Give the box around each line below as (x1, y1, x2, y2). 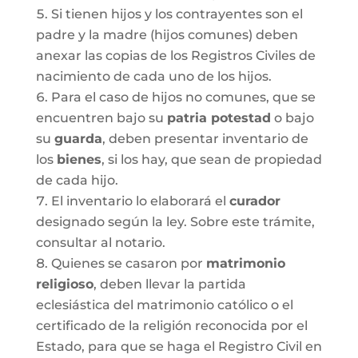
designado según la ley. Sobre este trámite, (35, 214, 315, 229)
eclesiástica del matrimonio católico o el (35, 297, 293, 312)
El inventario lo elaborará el (50, 193, 229, 209)
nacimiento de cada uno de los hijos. (35, 69, 272, 84)
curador (229, 193, 280, 209)
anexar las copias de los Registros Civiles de (35, 48, 316, 63)
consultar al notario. (35, 235, 165, 250)
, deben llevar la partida (93, 276, 246, 292)
